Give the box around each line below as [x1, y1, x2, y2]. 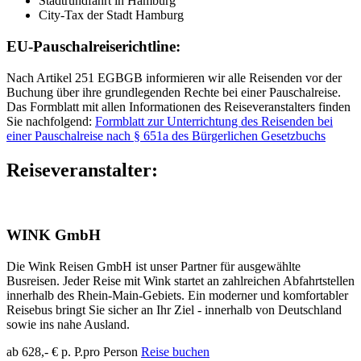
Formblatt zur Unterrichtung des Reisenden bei [95, 114, 333, 128]
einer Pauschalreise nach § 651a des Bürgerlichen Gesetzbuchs [6, 128, 326, 143]
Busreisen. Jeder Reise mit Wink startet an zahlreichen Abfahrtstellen [6, 274, 355, 288]
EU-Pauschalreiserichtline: [6, 38, 180, 56]
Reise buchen [141, 345, 210, 359]
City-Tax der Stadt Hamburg [39, 8, 184, 23]
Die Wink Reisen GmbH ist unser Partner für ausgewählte [6, 259, 301, 274]
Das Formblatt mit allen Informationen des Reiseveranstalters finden [6, 99, 351, 114]
